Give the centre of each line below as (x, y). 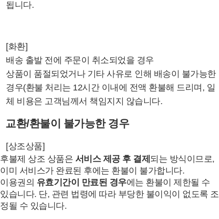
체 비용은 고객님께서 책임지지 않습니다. (84, 101)
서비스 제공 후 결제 (112, 159)
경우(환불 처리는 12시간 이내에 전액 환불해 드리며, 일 (110, 88)
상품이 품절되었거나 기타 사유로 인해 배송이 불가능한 (111, 74)
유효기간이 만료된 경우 (81, 182)
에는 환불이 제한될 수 (168, 182)
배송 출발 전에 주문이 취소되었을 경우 (80, 60)
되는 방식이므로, (182, 159)
